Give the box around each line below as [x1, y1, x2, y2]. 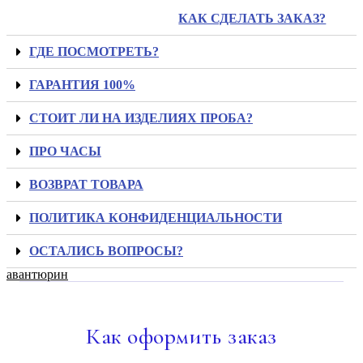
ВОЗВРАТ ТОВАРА [29, 177, 143, 192]
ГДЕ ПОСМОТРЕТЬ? [29, 45, 159, 59]
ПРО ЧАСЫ [29, 144, 101, 159]
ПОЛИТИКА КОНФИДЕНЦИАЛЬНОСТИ [29, 211, 282, 225]
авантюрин [6, 267, 68, 282]
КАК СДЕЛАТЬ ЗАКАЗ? [178, 11, 327, 26]
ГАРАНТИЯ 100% [29, 78, 135, 92]
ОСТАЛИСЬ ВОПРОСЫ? [29, 244, 183, 258]
